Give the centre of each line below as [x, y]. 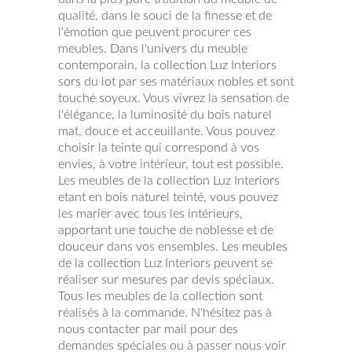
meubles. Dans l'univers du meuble [153, 48]
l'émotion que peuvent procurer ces [155, 32]
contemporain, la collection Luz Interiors [167, 65]
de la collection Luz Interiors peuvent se [165, 263]
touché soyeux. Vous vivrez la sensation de [174, 98]
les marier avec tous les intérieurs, [150, 213]
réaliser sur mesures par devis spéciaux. [166, 279]
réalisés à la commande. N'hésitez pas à [165, 312]
